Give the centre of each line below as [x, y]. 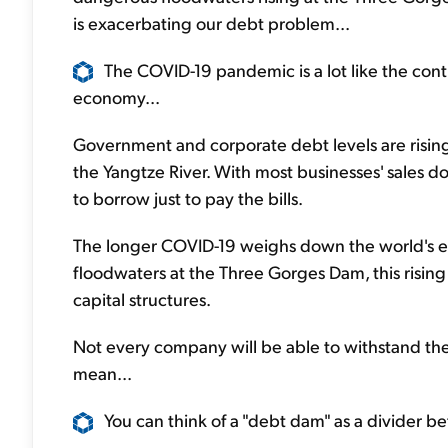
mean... [102, 373]
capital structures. [142, 299]
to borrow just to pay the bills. [188, 198]
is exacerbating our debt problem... [211, 22]
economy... [116, 97]
